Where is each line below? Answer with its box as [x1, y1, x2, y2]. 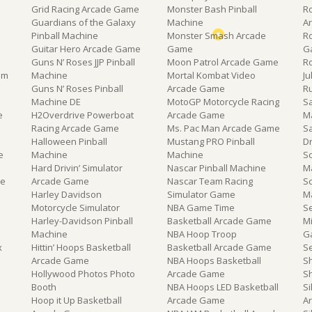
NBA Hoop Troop [166, 227, 237, 240]
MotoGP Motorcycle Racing [166, 95, 279, 108]
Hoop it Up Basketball [31, 293, 122, 306]
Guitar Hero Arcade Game [31, 42, 141, 55]
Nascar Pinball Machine [166, 161, 266, 174]
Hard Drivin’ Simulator [31, 161, 123, 174]
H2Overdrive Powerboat [31, 108, 134, 121]
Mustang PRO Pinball [166, 134, 255, 148]
